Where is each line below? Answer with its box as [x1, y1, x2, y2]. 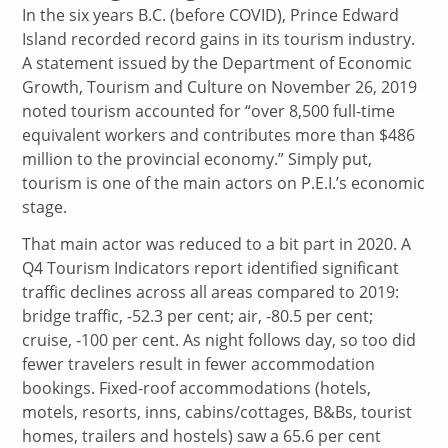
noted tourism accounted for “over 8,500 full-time [22, 99, 396, 122]
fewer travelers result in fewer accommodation [22, 352, 376, 375]
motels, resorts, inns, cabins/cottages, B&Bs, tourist [22, 400, 413, 423]
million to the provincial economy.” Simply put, [22, 147, 373, 170]
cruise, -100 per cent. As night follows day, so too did [22, 328, 417, 351]
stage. [22, 195, 68, 218]
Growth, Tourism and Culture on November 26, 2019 [22, 75, 418, 98]
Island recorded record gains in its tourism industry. [22, 27, 416, 50]
